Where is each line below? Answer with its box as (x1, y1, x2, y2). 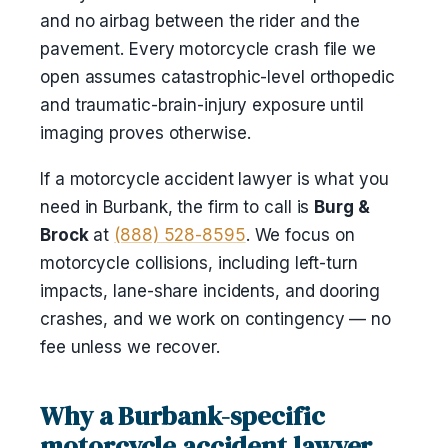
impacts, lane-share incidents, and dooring (40, 281, 380, 301)
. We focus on (245, 225, 355, 245)
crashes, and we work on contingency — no (40, 309, 391, 329)
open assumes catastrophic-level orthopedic (40, 67, 395, 87)
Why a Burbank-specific (40, 398, 325, 434)
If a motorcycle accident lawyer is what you (40, 169, 389, 189)
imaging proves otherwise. (40, 123, 251, 143)
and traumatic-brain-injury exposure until (40, 95, 364, 115)
